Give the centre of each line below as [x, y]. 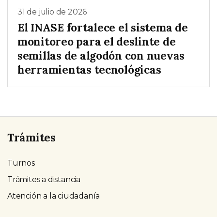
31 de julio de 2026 [52, 12]
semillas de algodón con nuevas [101, 55]
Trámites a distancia [44, 179]
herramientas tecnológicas [89, 69]
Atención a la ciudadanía [54, 196]
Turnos [21, 163]
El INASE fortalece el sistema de [103, 27]
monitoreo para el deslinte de [97, 41]
